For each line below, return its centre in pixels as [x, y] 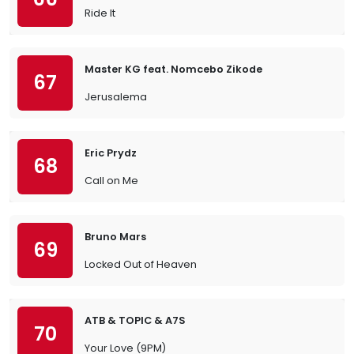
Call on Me [111, 181]
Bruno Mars [115, 237]
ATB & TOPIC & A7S [135, 320]
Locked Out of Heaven [141, 264]
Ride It [100, 13]
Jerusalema [116, 97]
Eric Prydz [111, 153]
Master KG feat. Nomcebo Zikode [173, 69]
